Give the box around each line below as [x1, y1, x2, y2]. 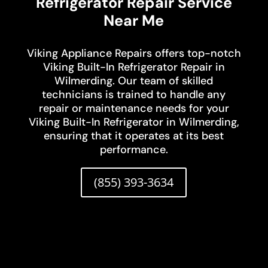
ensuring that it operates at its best [44, 129, 224, 144]
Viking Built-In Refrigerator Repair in [42, 60, 225, 75]
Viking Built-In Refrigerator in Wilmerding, [28, 115, 239, 130]
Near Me [103, 11, 165, 31]
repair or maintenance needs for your [38, 101, 229, 116]
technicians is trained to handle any [42, 87, 226, 102]
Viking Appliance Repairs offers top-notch [26, 46, 241, 61]
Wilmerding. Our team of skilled [54, 74, 214, 89]
